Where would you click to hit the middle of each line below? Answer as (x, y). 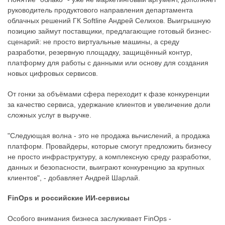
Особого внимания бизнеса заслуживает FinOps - (89, 218)
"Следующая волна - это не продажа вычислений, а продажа (109, 135)
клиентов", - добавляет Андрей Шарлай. (74, 178)
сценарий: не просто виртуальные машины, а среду (93, 42)
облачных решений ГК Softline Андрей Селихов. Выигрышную (109, 21)
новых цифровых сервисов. (53, 74)
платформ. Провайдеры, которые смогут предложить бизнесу (109, 146)
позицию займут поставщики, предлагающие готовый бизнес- (109, 31)
